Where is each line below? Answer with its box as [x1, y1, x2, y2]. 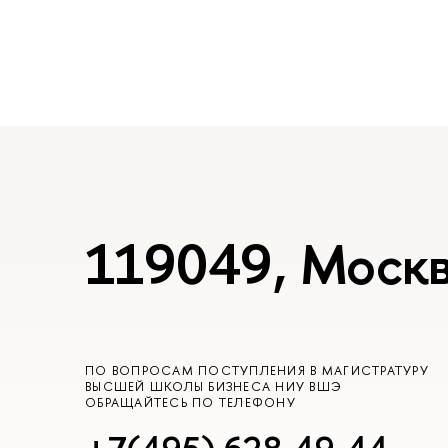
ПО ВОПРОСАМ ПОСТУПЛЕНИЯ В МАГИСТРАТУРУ [85, 361, 429, 379]
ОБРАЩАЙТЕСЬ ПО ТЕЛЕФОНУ [85, 393, 296, 411]
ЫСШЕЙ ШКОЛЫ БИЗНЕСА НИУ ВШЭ [85, 377, 343, 395]
